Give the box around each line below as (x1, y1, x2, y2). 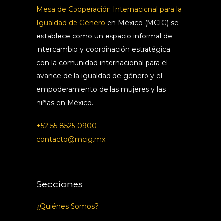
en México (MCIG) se (107, 18, 179, 27)
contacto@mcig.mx (37, 134, 105, 144)
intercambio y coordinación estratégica (37, 44, 170, 54)
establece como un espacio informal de (37, 31, 172, 40)
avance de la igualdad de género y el (37, 71, 162, 80)
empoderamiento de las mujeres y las (37, 84, 166, 94)
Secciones (37, 178, 83, 190)
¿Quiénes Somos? (37, 201, 99, 211)
